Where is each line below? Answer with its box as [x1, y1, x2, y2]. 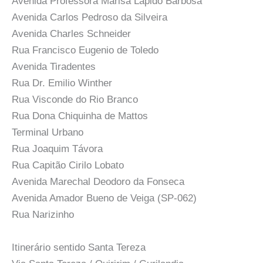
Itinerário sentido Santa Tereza [12, 241, 146, 253]
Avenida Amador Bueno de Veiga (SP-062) [12, 193, 197, 204]
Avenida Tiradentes [12, 61, 96, 73]
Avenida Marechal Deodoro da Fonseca [12, 176, 184, 188]
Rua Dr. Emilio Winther [12, 77, 112, 89]
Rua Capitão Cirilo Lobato [12, 160, 124, 171]
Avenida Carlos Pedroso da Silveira [12, 12, 167, 23]
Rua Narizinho [12, 209, 74, 221]
